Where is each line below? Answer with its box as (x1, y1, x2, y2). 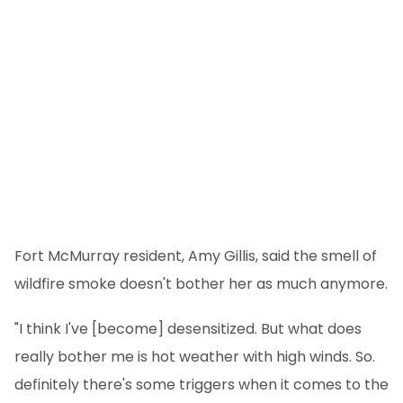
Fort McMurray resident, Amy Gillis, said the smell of (14, 245, 377, 266)
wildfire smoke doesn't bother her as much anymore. (14, 273, 388, 294)
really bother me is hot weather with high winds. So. (14, 345, 375, 367)
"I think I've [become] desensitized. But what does (14, 318, 362, 339)
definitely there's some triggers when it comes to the (14, 373, 389, 395)
